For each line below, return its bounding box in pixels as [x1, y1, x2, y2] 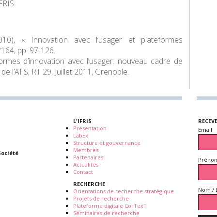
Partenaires [73, 154, 103, 161]
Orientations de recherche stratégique [73, 187, 174, 195]
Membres [73, 146, 98, 154]
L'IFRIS [73, 117, 92, 124]
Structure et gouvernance [73, 139, 140, 146]
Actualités [73, 161, 98, 168]
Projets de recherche [73, 195, 129, 202]
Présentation [73, 124, 107, 132]
